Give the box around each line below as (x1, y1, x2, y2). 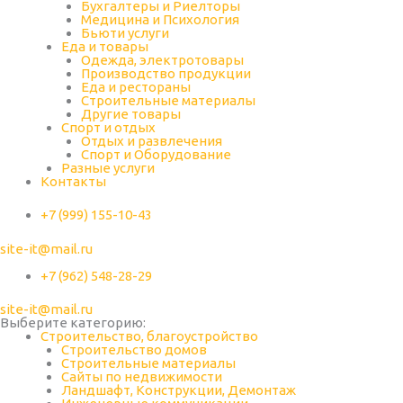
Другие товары (81, 105, 181, 121)
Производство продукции (81, 65, 251, 81)
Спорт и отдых (60, 119, 156, 135)
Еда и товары (60, 38, 148, 54)
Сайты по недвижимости (60, 369, 222, 384)
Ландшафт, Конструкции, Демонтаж (60, 382, 296, 398)
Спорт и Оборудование (81, 146, 231, 162)
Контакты (40, 173, 106, 189)
